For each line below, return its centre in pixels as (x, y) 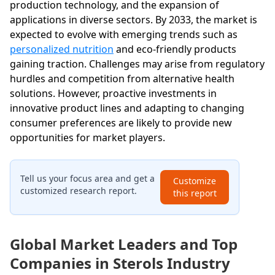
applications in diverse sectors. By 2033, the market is (134, 19)
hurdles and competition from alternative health (122, 78)
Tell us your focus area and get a (87, 178)
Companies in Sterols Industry (120, 263)
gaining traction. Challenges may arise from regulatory (137, 64)
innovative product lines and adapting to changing (127, 108)
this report (195, 193)
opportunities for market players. (87, 137)
